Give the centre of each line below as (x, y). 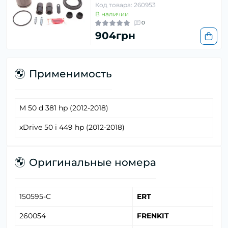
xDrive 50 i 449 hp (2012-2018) (72, 127)
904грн (115, 36)
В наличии (112, 14)
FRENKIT (153, 216)
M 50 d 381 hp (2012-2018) (64, 108)
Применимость (70, 74)
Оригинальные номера (93, 163)
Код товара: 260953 (125, 5)
